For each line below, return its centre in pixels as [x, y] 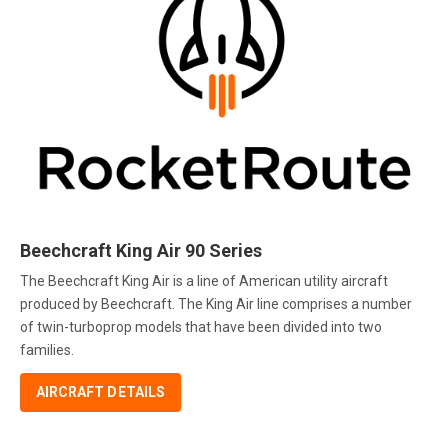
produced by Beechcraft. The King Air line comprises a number [216, 304]
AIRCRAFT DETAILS [100, 392]
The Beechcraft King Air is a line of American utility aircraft [204, 281]
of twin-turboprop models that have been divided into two [201, 327]
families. [47, 350]
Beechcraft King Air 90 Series [141, 250]
